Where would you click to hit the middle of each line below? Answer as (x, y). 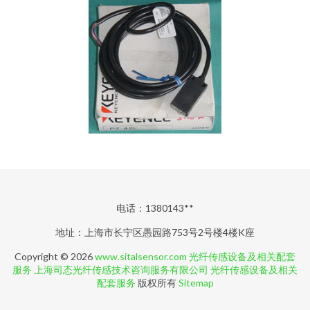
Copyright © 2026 (55, 256)
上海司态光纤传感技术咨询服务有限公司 (121, 270)
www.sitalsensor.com (141, 256)
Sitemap (196, 283)
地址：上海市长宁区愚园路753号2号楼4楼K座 (155, 232)
